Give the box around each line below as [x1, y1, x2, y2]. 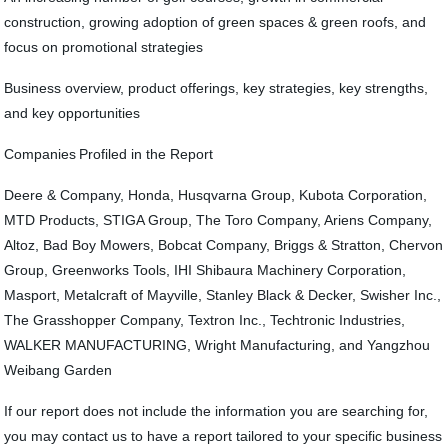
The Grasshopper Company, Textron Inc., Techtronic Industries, [4, 312, 406, 328]
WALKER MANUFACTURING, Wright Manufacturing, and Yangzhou [4, 337, 431, 353]
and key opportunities [4, 105, 141, 121]
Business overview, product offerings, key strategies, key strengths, [4, 80, 429, 96]
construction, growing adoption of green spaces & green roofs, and [4, 14, 427, 30]
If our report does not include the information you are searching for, [4, 403, 429, 419]
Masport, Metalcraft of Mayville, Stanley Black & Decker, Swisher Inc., [4, 287, 442, 303]
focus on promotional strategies [4, 39, 204, 55]
